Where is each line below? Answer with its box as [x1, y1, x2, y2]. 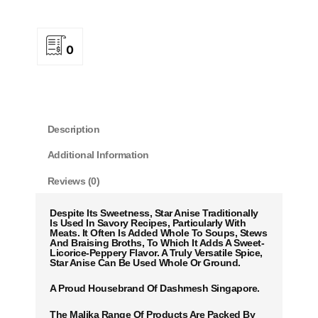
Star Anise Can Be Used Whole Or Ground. [50, 256, 241, 268]
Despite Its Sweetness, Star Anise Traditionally [50, 207, 258, 219]
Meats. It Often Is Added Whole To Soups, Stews [50, 226, 267, 238]
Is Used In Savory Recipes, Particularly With [50, 216, 246, 229]
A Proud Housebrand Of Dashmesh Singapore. [50, 283, 260, 295]
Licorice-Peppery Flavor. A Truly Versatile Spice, [50, 246, 263, 258]
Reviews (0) [47, 175, 100, 187]
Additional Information [47, 149, 149, 161]
